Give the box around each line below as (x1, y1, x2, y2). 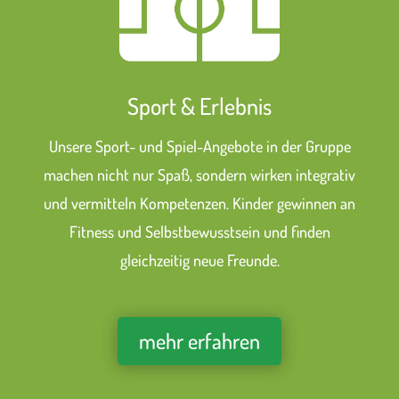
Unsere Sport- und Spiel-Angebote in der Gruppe (48, 136, 351, 157)
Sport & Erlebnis (127, 91, 272, 121)
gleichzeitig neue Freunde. (119, 250, 280, 271)
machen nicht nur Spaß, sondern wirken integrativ (44, 165, 355, 185)
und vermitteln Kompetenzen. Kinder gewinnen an (44, 193, 355, 214)
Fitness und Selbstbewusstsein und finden (69, 222, 330, 242)
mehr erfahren (139, 327, 260, 355)
